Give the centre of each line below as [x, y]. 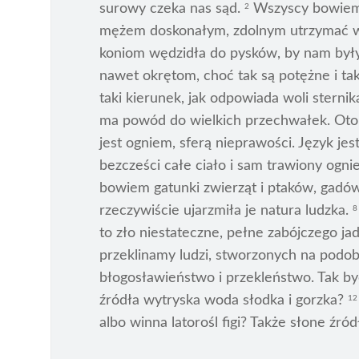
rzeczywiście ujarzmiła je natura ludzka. [226, 211]
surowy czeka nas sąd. [172, 9]
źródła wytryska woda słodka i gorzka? [224, 301]
